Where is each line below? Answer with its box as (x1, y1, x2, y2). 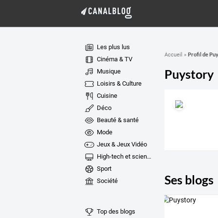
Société (95, 177, 118, 184)
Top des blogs (95, 207, 135, 215)
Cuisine (95, 92, 117, 99)
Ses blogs (164, 172, 214, 187)
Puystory (164, 67, 214, 81)
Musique (95, 68, 121, 75)
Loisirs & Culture (95, 80, 142, 87)
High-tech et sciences (95, 153, 147, 160)
